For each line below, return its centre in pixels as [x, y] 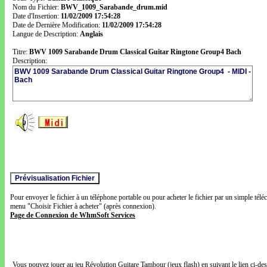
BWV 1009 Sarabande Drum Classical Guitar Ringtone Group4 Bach [135, 52]
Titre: [21, 52]
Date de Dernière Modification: [57, 25]
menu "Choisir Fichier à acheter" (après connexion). [83, 206]
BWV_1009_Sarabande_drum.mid [114, 7]
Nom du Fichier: [37, 7]
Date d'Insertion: [37, 16]
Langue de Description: [46, 34]
